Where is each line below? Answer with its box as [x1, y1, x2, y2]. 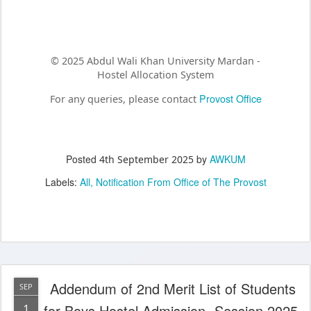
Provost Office [199, 91, 262, 106]
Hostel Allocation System [97, 68, 214, 82]
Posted [65, 151, 99, 166]
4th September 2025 [99, 152, 194, 166]
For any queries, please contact [49, 92, 199, 106]
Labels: [44, 174, 80, 189]
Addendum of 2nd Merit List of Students [50, 278, 296, 299]
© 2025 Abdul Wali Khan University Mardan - [51, 54, 260, 68]
